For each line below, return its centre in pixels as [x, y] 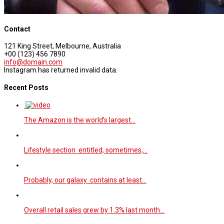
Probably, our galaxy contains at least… [85, 180]
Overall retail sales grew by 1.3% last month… [94, 210]
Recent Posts [26, 88]
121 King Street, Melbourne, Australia [62, 46]
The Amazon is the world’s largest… [80, 120]
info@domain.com [33, 62]
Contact [17, 29]
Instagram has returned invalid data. [61, 70]
